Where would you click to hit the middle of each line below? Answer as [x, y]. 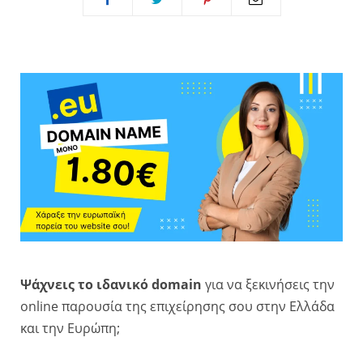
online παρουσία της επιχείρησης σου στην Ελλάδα [177, 307]
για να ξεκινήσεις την [268, 285]
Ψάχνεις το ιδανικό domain [111, 285]
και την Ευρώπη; [70, 329]
